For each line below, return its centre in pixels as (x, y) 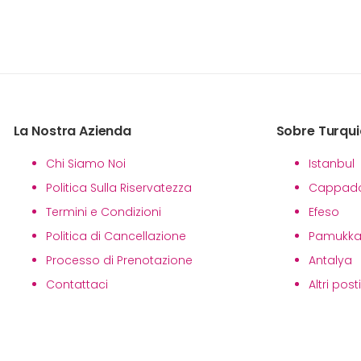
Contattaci (77, 284)
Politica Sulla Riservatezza (118, 188)
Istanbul (331, 164)
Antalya (330, 260)
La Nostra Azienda (72, 131)
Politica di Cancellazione (116, 236)
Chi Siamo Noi (85, 164)
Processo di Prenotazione (119, 260)
